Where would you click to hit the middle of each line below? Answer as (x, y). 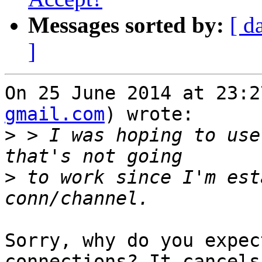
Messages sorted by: (126, 25)
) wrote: (149, 114)
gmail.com (55, 114)
